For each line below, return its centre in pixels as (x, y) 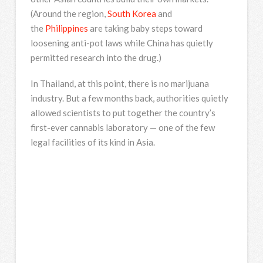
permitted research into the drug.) (96, 57)
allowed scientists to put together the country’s (123, 113)
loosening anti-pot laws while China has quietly (122, 43)
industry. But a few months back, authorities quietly (129, 98)
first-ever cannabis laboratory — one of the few (122, 128)
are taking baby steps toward (145, 28)
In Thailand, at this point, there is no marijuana (119, 84)
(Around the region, (69, 13)
